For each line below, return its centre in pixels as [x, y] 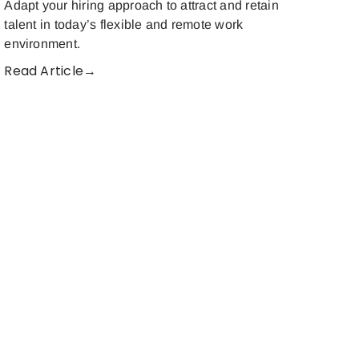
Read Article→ [50, 71]
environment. [42, 44]
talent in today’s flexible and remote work [124, 25]
